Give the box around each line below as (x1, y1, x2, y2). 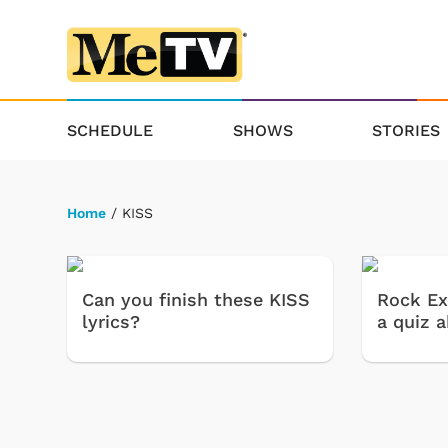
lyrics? (82, 311, 140, 333)
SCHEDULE (67, 120, 153, 140)
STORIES (372, 120, 441, 140)
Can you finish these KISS (82, 289, 310, 311)
